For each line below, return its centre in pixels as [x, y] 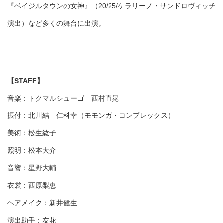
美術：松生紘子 [39, 133]
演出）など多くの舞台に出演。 [56, 24]
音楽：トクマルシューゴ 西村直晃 [63, 98]
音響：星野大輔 [32, 168]
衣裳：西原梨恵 [32, 185]
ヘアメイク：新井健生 [42, 203]
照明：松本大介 [32, 151]
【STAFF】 [26, 81]
